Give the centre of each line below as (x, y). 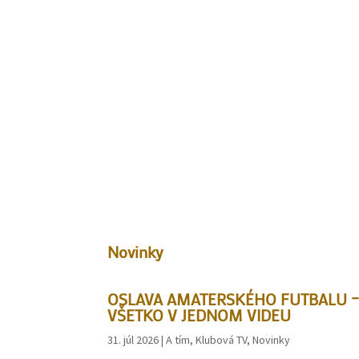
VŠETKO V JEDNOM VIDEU (200, 315)
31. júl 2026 (133, 340)
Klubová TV (222, 340)
